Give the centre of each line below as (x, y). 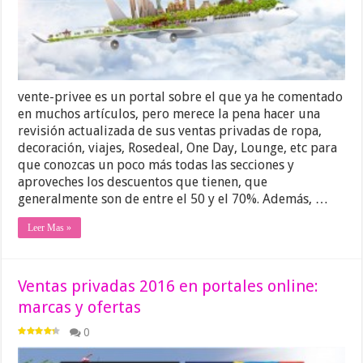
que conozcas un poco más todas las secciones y (156, 164)
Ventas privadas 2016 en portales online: (169, 286)
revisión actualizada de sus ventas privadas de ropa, (170, 130)
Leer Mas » (50, 227)
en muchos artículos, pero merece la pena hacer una (169, 113)
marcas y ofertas (80, 307)
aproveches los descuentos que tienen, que (143, 181)
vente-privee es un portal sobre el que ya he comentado (181, 96)
